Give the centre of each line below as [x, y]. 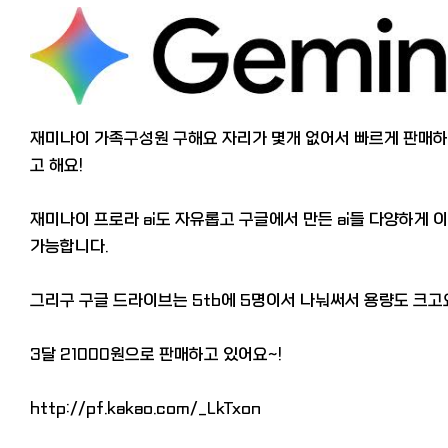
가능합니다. [69, 246]
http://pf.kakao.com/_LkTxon [145, 408]
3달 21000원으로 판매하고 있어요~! [156, 354]
